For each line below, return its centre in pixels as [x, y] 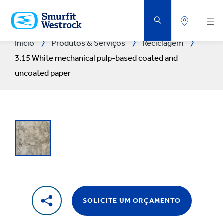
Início [25, 43]
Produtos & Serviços [88, 43]
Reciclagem [163, 43]
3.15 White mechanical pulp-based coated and [96, 58]
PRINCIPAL [21, 40]
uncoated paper [43, 73]
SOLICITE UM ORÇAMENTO [131, 200]
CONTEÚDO [22, 31]
